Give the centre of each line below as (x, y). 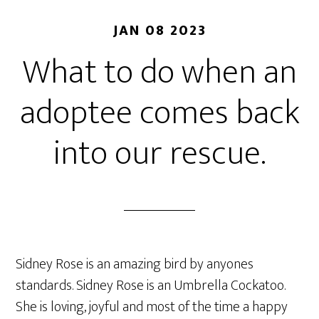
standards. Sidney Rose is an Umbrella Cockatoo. (151, 286)
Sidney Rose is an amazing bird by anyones (135, 264)
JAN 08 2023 (159, 31)
